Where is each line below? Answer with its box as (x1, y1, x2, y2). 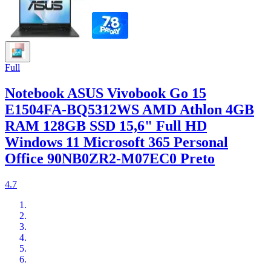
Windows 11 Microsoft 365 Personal (5, 134, 228, 150)
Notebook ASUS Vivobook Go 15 (5, 85, 206, 101)
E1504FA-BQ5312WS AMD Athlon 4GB (5, 101, 254, 117)
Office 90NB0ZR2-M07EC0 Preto (5, 150, 215, 166)
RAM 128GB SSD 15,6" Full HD (5, 117, 207, 134)
